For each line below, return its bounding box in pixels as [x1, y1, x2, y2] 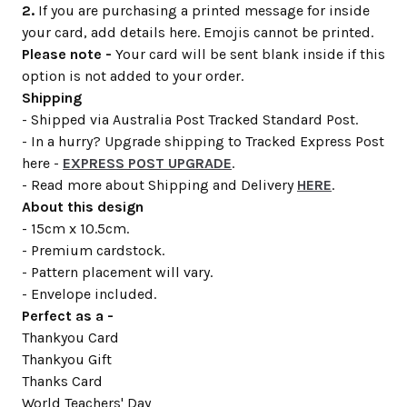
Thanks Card [22, 372, 103, 391]
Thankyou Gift [22, 351, 112, 369]
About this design [22, 198, 144, 216]
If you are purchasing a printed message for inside [35, 2, 370, 20]
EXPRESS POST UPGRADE [63, 154, 232, 173]
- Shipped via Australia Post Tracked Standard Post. [22, 111, 358, 129]
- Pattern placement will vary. [22, 263, 213, 282]
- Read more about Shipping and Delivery [22, 176, 297, 194]
